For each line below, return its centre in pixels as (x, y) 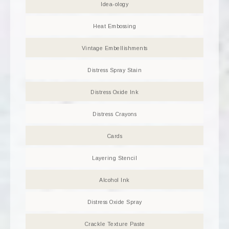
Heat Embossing (114, 26)
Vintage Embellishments (114, 48)
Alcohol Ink (114, 180)
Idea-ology (114, 4)
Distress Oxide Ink (114, 92)
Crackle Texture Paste (114, 224)
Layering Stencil (114, 158)
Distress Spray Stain (114, 70)
